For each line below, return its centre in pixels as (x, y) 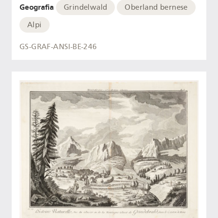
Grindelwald (86, 7)
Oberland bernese (156, 7)
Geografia (37, 7)
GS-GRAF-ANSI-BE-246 (58, 46)
